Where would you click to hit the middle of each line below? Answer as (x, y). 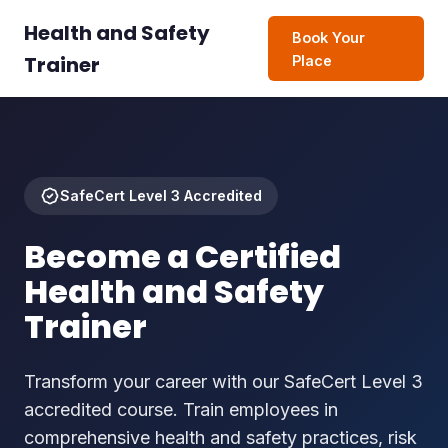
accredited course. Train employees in (181, 410)
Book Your (329, 37)
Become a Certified (182, 257)
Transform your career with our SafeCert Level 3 (223, 382)
